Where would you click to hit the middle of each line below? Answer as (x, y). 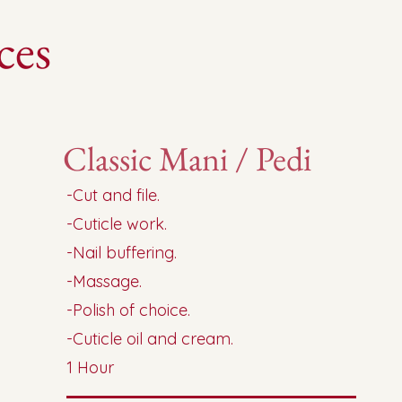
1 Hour (91, 367)
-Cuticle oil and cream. (150, 339)
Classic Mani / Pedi (188, 158)
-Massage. (105, 281)
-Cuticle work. (117, 224)
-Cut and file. (114, 195)
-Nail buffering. (122, 253)
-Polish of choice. (129, 310)
